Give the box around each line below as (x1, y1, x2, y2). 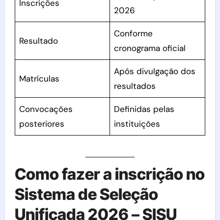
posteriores (19, 118, 65, 129)
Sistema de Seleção (14, 184, 158, 204)
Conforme (114, 28, 153, 39)
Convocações (19, 104, 73, 114)
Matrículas (19, 73, 60, 84)
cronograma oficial (114, 43, 186, 54)
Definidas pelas (114, 104, 175, 114)
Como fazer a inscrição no (14, 164, 205, 184)
